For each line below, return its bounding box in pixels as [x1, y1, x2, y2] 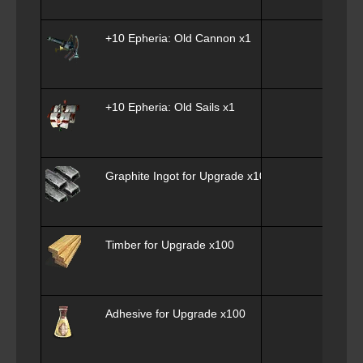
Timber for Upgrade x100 [105, 237, 234, 251]
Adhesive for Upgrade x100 [105, 306, 246, 320]
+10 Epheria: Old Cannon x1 [105, 31, 251, 45]
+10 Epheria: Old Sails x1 [105, 100, 235, 113]
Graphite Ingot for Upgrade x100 [105, 169, 272, 182]
